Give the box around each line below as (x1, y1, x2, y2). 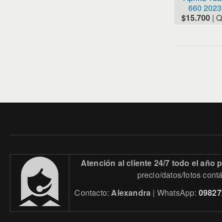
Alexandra (111, 186, 151, 198)
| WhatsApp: (151, 186, 199, 198)
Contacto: (74, 186, 111, 198)
